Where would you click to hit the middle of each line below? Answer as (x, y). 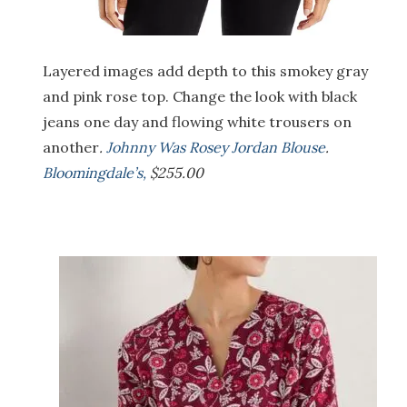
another (71, 147)
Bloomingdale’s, (94, 172)
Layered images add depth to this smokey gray (205, 70)
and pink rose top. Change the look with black (200, 96)
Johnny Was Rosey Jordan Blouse (216, 147)
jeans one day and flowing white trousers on (197, 121)
